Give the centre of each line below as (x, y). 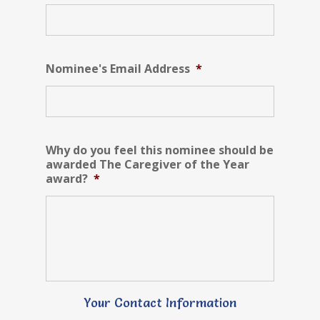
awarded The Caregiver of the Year (148, 164)
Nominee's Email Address (118, 68)
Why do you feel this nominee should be (160, 150)
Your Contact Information (160, 302)
